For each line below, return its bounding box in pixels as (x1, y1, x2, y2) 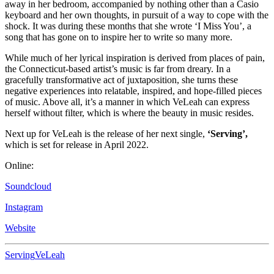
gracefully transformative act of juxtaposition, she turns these (5, 74, 238, 85)
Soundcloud (5, 180, 51, 191)
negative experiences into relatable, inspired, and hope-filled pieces (5, 85, 262, 96)
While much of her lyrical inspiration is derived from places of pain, (5, 52, 265, 63)
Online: (5, 160, 34, 171)
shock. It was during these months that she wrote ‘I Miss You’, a (5, 20, 251, 31)
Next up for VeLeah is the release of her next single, (5, 128, 207, 139)
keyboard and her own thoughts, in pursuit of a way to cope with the (5, 9, 268, 20)
